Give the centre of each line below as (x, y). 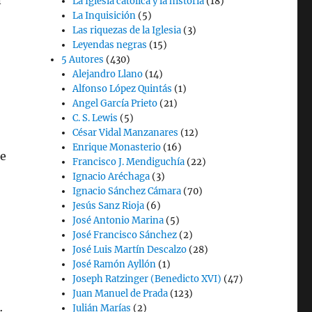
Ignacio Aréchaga (111, 177)
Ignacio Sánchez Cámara (127, 191)
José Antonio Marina (118, 220)
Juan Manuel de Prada (120, 294)
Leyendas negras (110, 45)
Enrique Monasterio (117, 147)
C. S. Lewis (95, 118)
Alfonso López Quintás (123, 89)
